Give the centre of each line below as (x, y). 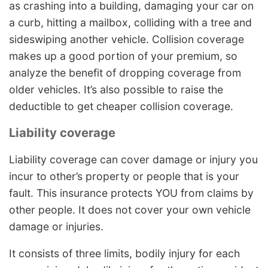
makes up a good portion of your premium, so (123, 56)
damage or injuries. (56, 226)
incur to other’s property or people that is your (124, 176)
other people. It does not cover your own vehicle (130, 209)
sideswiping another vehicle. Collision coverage (127, 39)
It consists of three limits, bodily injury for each (124, 254)
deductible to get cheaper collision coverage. (121, 106)
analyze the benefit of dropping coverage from (125, 72)
